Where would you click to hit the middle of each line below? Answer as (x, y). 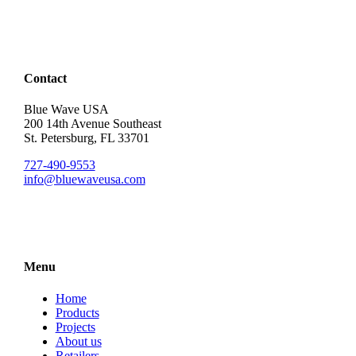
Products (77, 312)
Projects (75, 327)
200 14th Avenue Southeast (92, 123)
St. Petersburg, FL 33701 (86, 137)
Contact (45, 78)
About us (78, 341)
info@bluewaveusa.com (84, 179)
